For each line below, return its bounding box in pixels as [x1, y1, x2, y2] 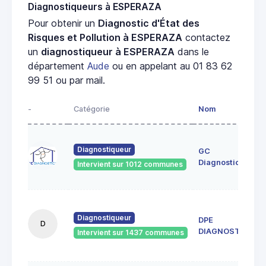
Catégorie [74, 104, 110, 114]
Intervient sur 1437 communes [77, 228, 184, 237]
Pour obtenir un [28, 17, 98, 30]
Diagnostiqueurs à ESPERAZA [28, 1, 161, 13]
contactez [182, 31, 230, 44]
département [28, 60, 87, 72]
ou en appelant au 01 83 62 [109, 60, 232, 72]
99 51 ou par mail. [28, 74, 105, 87]
